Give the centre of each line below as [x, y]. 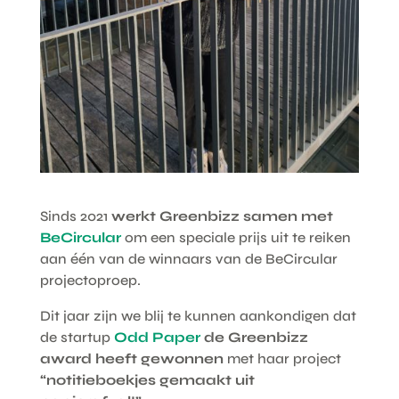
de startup [75, 337]
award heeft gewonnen [133, 358]
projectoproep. [90, 280]
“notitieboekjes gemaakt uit [147, 379]
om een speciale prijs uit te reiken [236, 237]
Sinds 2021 [75, 216]
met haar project [284, 358]
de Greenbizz [254, 337]
